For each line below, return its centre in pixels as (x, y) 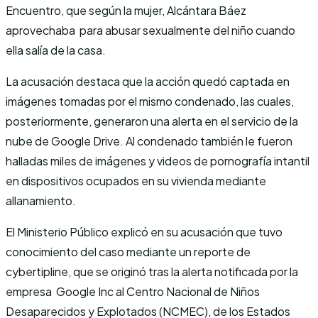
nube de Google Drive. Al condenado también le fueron (149, 141)
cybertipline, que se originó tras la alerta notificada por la (152, 271)
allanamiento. (41, 200)
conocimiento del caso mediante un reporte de (128, 251)
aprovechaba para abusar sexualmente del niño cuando (150, 30)
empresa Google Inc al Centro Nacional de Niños (133, 291)
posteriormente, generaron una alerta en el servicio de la (152, 121)
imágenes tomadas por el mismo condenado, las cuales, (150, 101)
